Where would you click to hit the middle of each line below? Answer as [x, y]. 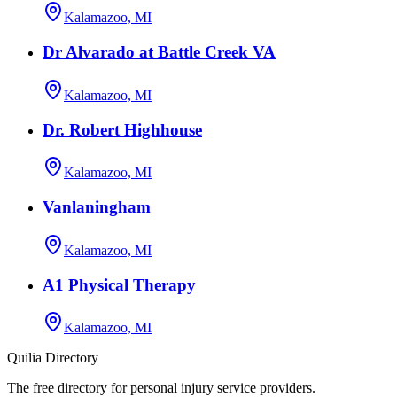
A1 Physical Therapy [119, 284]
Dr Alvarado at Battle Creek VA [159, 52]
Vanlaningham [97, 207]
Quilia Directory [53, 358]
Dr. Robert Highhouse [122, 129]
